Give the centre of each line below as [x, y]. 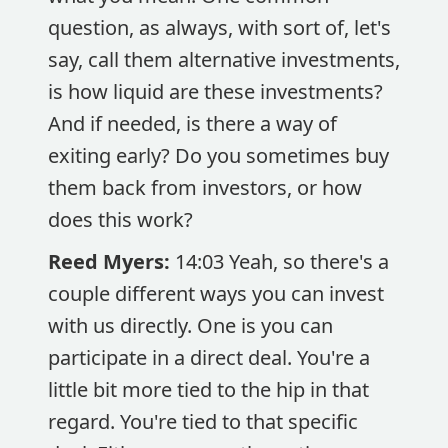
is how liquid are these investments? [215, 91]
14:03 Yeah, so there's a [282, 261]
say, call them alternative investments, [224, 59]
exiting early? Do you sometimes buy [218, 155]
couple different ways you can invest [216, 293]
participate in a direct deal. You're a [209, 357]
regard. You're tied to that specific [203, 421]
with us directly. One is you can [190, 325]
